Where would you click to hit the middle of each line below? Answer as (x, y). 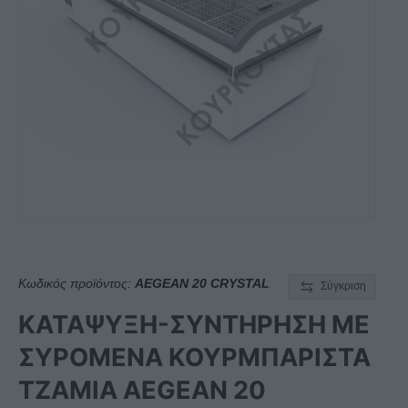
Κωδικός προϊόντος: (76, 284)
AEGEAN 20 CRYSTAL (202, 284)
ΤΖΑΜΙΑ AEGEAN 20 (142, 391)
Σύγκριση (343, 286)
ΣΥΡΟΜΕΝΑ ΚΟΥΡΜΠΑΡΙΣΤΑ (194, 358)
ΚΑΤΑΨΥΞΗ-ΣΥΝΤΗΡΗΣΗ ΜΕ (194, 325)
